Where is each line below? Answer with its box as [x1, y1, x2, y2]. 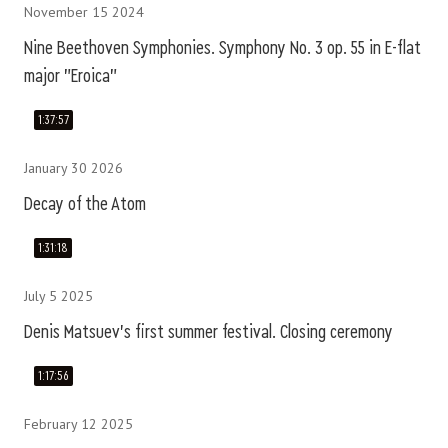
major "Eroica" [24, 66, 117, 86]
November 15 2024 [24, 3, 144, 21]
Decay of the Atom [24, 194, 146, 214]
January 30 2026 [24, 159, 123, 177]
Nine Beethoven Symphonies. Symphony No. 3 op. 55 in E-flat [24, 38, 421, 58]
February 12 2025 [24, 415, 133, 433]
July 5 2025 [24, 287, 93, 305]
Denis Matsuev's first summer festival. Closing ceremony [24, 322, 393, 342]
